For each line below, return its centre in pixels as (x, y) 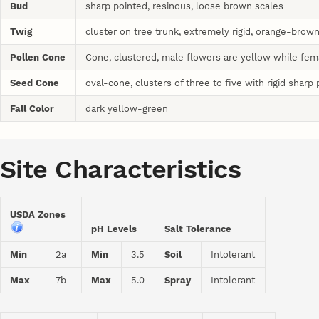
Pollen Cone (38, 57)
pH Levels (114, 229)
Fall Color (32, 108)
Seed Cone (35, 83)
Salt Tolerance (198, 229)
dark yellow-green (127, 108)
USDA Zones (41, 215)
